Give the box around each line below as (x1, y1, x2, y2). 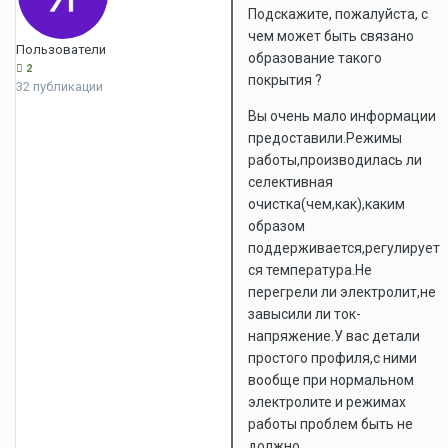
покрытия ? (248, 71, 322, 88)
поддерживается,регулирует (248, 239, 440, 256)
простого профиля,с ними (248, 349, 417, 366)
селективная (248, 173, 333, 190)
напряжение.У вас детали (248, 327, 420, 344)
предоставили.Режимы (248, 129, 402, 146)
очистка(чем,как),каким (248, 195, 405, 212)
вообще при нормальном (248, 371, 414, 388)
